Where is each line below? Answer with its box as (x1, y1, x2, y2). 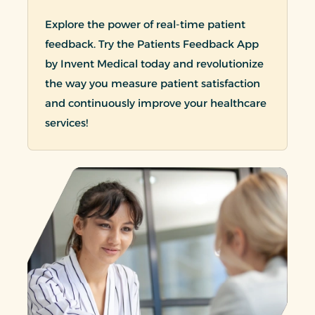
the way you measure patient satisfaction (45, 77, 260, 91)
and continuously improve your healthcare (45, 96, 266, 110)
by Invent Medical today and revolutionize (45, 57, 264, 71)
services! (45, 116, 88, 130)
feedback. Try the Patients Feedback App (45, 37, 259, 51)
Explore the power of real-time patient (45, 18, 245, 32)
